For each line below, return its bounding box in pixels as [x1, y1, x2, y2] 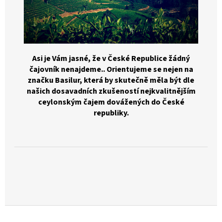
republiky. [93, 107, 129, 118]
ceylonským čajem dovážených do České [38, 96, 184, 108]
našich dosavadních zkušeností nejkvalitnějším [26, 85, 196, 97]
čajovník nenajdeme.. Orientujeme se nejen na [29, 63, 193, 75]
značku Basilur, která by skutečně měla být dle [28, 74, 194, 86]
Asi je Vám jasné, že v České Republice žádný [32, 53, 190, 64]
